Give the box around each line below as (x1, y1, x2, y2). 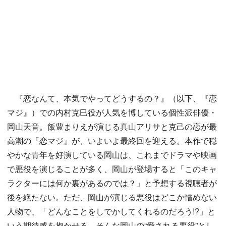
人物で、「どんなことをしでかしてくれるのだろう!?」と (7, 205, 215, 217)
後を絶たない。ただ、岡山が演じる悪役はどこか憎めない (7, 191, 217, 203)
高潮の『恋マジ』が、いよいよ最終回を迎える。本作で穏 (7, 135, 217, 147)
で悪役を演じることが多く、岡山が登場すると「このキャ (7, 163, 217, 175)
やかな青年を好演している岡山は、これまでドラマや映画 (7, 149, 217, 161)
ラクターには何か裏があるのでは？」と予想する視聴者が (7, 177, 217, 189)
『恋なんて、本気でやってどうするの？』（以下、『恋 (7, 92, 217, 104)
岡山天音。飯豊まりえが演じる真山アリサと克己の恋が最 (7, 121, 217, 133)
